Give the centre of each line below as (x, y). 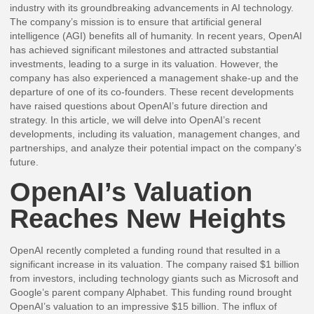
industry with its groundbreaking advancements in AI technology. (152, 8)
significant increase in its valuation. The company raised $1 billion (155, 265)
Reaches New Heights (148, 219)
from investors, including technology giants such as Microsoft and (155, 279)
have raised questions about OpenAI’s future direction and (139, 106)
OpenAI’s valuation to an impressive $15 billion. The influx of (144, 307)
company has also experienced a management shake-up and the (155, 78)
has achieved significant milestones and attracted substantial (144, 50)
